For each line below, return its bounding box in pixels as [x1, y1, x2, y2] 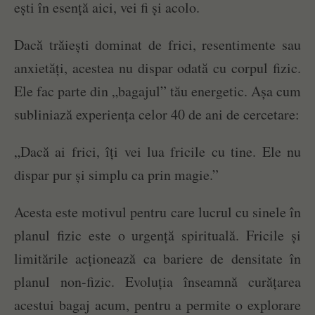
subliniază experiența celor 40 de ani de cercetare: [14, 105, 300, 124]
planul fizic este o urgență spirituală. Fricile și [14, 226, 301, 245]
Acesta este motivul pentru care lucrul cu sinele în [14, 202, 301, 222]
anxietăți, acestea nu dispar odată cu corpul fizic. [14, 58, 301, 78]
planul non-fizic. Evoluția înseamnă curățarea [14, 272, 301, 292]
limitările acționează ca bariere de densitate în [14, 249, 301, 269]
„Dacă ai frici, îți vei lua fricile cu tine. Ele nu [14, 142, 301, 162]
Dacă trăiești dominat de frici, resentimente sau [14, 35, 301, 55]
